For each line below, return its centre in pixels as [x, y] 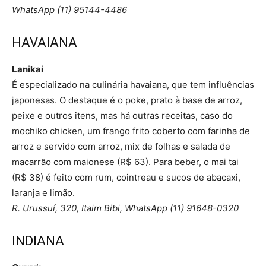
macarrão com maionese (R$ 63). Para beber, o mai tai [125, 161]
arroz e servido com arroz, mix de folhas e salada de [121, 146]
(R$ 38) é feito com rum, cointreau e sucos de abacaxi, [126, 177]
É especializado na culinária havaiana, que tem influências [133, 84]
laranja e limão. [43, 192]
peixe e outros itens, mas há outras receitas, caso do [122, 115]
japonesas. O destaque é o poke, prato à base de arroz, [127, 100]
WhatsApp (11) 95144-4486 [69, 9]
